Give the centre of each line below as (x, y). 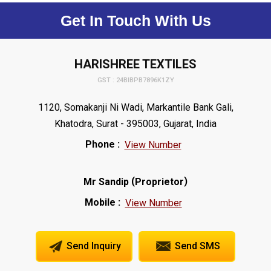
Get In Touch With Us (135, 21)
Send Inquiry (93, 246)
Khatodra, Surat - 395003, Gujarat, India (135, 124)
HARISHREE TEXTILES (135, 64)
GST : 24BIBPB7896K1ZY (135, 80)
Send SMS (196, 246)
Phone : (102, 144)
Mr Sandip (106, 182)
